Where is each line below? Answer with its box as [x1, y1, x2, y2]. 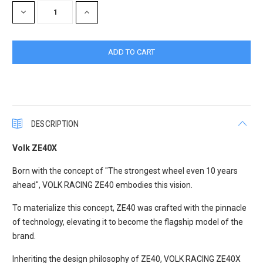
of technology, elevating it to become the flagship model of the [12, 217, 244, 227]
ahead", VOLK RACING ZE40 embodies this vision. [12, 180, 193, 190]
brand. [12, 231, 36, 241]
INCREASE [82, 8, 117, 18]
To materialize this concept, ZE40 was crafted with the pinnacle [12, 203, 247, 213]
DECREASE [19, 8, 56, 18]
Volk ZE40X [12, 143, 59, 153]
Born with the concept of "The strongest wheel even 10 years [12, 166, 238, 176]
